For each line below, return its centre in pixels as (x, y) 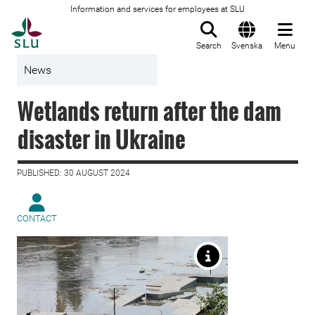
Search (209, 46)
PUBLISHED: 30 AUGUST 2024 (73, 173)
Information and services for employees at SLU (157, 9)
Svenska (247, 46)
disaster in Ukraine (102, 139)
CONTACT (37, 218)
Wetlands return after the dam (149, 111)
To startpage (77, 25)
